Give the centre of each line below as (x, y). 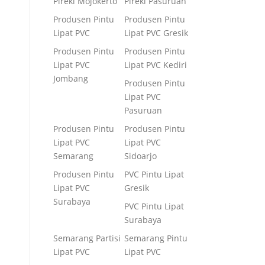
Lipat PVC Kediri (156, 65)
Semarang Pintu (156, 238)
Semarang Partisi (87, 238)
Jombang (71, 78)
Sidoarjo (140, 156)
